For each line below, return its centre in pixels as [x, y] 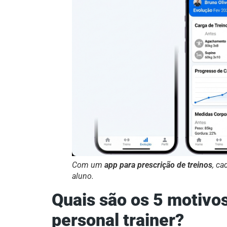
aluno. [83, 176]
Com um [88, 165]
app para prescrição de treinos [158, 165]
